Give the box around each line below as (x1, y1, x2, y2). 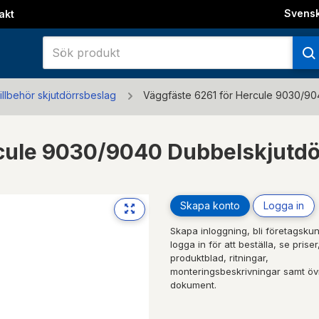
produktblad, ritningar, (170, 251, 268, 263)
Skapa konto (180, 199, 240, 211)
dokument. (170, 278, 216, 291)
